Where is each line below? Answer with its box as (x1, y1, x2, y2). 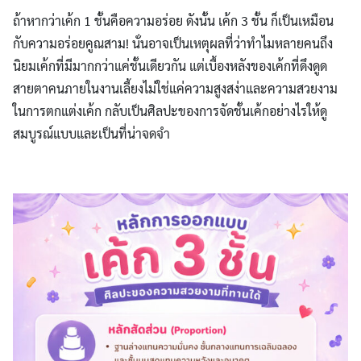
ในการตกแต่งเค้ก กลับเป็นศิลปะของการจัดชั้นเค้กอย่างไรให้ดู (13, 102, 327, 120)
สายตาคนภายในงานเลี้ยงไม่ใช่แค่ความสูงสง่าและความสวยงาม (13, 80, 338, 98)
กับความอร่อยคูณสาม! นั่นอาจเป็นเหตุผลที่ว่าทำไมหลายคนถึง (13, 35, 333, 52)
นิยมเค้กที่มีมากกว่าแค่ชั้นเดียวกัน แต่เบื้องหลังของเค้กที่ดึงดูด (13, 57, 327, 75)
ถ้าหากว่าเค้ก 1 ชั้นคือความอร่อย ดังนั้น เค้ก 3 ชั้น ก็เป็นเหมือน (13, 12, 334, 30)
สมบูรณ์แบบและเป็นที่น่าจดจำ (13, 125, 170, 143)
